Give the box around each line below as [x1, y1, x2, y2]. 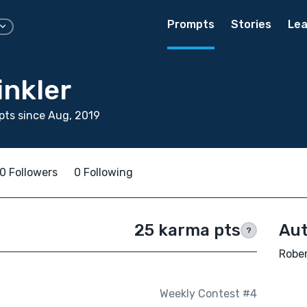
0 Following [74, 166, 133, 179]
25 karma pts [134, 221, 241, 240]
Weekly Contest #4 [159, 287, 257, 301]
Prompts [167, 18, 214, 31]
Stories [231, 18, 271, 31]
